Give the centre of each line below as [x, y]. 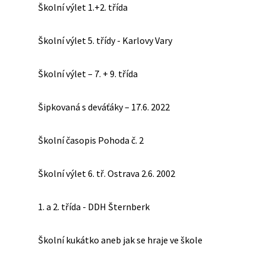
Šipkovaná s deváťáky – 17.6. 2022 [104, 107]
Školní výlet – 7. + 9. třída [88, 74]
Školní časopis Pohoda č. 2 [91, 140]
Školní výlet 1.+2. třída [83, 7]
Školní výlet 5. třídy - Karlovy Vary [105, 40]
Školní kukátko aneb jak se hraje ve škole [120, 240]
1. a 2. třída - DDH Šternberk [94, 207]
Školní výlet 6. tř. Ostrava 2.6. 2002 [107, 173]
